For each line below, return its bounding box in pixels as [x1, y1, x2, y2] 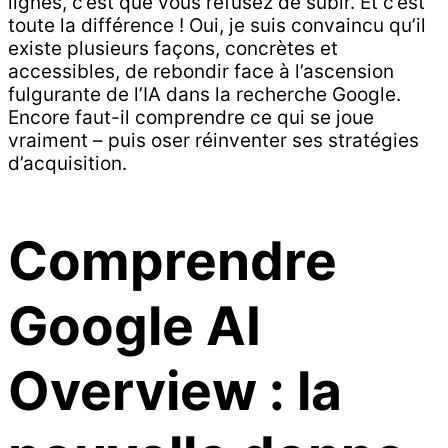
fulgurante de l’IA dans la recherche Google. [8, 83, 401, 107]
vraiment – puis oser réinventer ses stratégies [8, 129, 419, 153]
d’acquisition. [8, 152, 127, 176]
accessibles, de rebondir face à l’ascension [8, 60, 394, 84]
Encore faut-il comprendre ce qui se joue [8, 106, 374, 130]
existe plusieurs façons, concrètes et [8, 37, 338, 61]
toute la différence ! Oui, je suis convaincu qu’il [8, 14, 426, 38]
